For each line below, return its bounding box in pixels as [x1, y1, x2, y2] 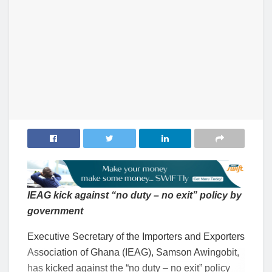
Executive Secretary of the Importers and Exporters [27, 231, 245, 242]
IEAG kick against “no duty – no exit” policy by [27, 189, 242, 200]
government [27, 205, 83, 216]
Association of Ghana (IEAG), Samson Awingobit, [27, 246, 239, 257]
